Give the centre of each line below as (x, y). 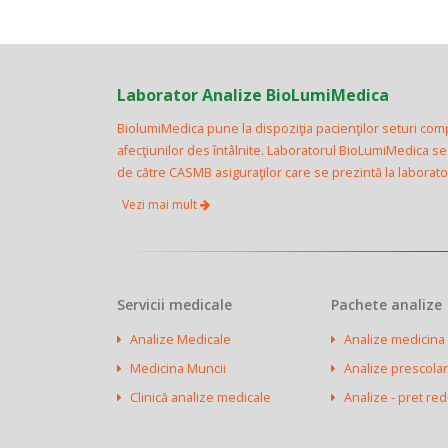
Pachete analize (386, 304)
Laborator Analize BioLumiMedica (253, 95)
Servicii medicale (174, 304)
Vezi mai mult (161, 204)
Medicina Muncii (178, 368)
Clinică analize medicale (200, 397)
